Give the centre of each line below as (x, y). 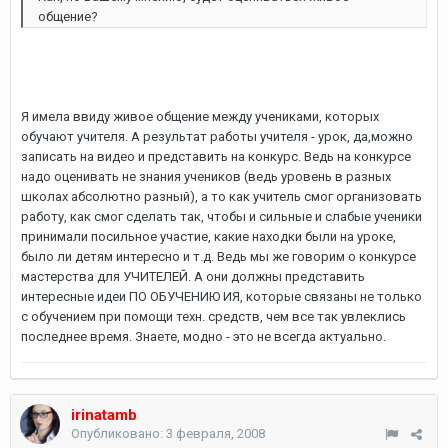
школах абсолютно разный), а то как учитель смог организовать (221, 196)
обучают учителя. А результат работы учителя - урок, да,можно (217, 136)
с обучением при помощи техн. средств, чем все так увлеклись (213, 316)
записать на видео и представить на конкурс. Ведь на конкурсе (216, 156)
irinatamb (104, 415)
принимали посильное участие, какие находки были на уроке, (208, 236)
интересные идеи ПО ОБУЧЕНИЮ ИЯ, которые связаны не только (221, 296)
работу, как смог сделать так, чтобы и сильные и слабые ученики (221, 216)
